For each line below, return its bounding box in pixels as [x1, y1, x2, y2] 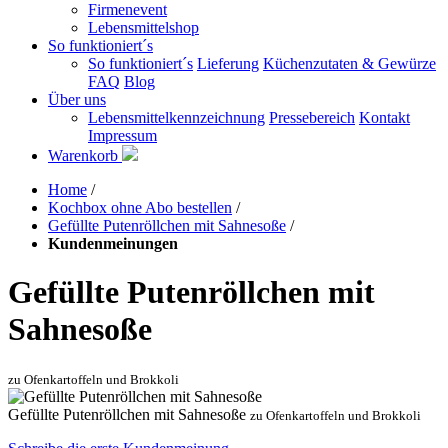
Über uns [48, 91, 106, 108]
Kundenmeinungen [48, 235, 178, 252]
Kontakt [359, 109, 410, 126]
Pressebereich [269, 109, 355, 126]
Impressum [88, 127, 157, 144]
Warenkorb [48, 147, 122, 164]
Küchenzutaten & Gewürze [263, 55, 436, 72]
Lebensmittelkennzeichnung [88, 109, 265, 126]
